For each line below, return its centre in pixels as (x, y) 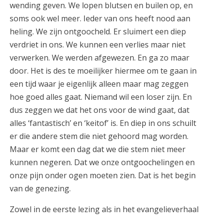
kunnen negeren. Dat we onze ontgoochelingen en (102, 162)
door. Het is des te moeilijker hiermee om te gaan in (103, 70)
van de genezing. (40, 188)
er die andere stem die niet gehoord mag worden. (99, 136)
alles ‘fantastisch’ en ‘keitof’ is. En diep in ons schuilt (103, 123)
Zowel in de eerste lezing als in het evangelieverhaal (104, 209)
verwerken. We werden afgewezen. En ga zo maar (100, 57)
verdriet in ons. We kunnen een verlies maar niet (98, 44)
